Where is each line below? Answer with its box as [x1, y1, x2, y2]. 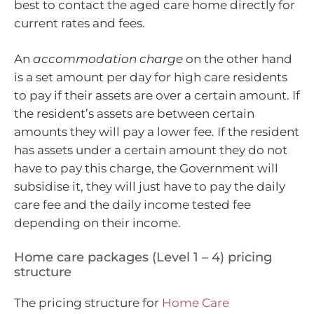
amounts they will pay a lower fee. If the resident [14, 125, 299, 139]
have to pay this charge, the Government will [14, 161, 278, 176]
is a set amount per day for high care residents [14, 70, 287, 85]
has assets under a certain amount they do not [14, 143, 287, 158]
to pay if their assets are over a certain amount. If [14, 88, 300, 103]
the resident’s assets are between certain [14, 107, 254, 121]
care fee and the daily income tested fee [14, 198, 251, 212]
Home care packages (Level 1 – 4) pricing [14, 249, 272, 265]
